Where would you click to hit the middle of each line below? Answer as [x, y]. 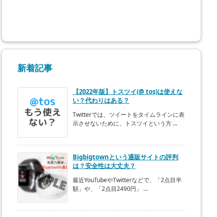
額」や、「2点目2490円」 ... [110, 189]
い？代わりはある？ [101, 100]
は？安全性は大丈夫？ [104, 166]
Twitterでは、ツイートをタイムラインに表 [129, 115]
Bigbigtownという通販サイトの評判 [125, 157]
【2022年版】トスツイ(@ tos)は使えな [128, 92]
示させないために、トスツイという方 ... [125, 123]
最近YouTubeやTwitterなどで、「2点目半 [127, 180]
